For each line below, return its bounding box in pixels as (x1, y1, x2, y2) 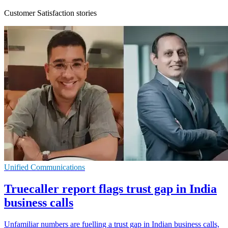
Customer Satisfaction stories (4, 8, 97, 17)
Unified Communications (4, 162, 85, 172)
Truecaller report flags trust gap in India (4, 182, 217, 195)
